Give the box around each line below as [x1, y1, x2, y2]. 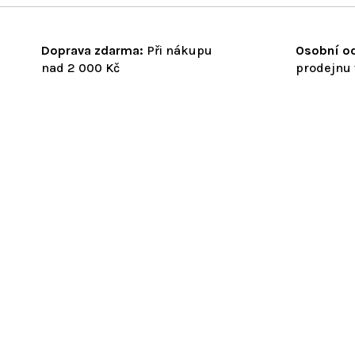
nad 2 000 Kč [41, 59, 120, 75]
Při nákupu [143, 42, 212, 58]
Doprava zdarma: [41, 42, 143, 58]
